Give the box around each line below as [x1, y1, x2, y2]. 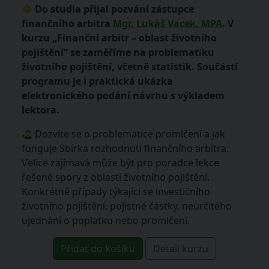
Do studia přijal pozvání [35, 2, 152, 16]
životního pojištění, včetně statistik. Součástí [22, 59, 238, 73]
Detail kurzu [153, 241, 208, 255]
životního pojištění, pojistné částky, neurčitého [22, 199, 232, 213]
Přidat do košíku [61, 241, 135, 255]
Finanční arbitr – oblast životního [57, 31, 217, 44]
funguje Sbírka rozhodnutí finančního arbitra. [22, 141, 229, 155]
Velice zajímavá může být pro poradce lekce [22, 156, 219, 169]
